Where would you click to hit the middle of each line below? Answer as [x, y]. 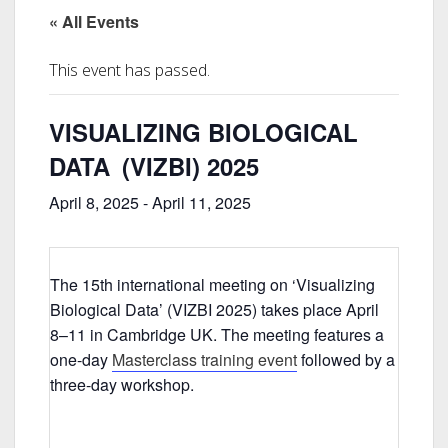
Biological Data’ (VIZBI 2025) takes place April [214, 309]
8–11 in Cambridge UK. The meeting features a [216, 334]
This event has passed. [129, 70]
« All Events [93, 21]
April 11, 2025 [201, 202]
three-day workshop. [121, 384]
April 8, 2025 [93, 202]
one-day [80, 359]
